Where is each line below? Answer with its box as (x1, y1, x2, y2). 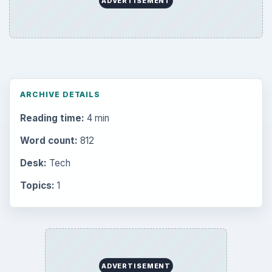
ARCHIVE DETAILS (19, 90, 101, 100)
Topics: (19, 180, 55, 192)
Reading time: (19, 112, 84, 124)
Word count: (19, 134, 78, 146)
